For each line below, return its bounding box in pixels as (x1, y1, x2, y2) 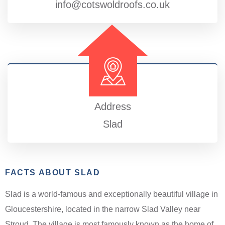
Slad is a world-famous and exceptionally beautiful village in (5, 189, 218, 198)
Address (94, 100, 131, 112)
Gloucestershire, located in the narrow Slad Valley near (5, 204, 200, 213)
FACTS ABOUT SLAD (5, 168, 100, 177)
